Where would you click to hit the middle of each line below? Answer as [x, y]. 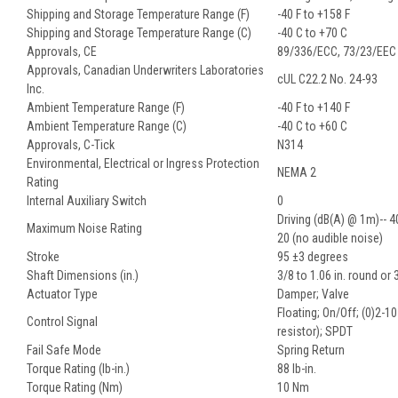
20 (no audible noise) [330, 238]
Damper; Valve [313, 294]
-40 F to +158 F [314, 14]
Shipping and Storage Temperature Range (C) [139, 32]
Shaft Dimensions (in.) [83, 275]
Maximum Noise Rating [84, 228]
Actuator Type [62, 294]
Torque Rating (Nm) [75, 387]
